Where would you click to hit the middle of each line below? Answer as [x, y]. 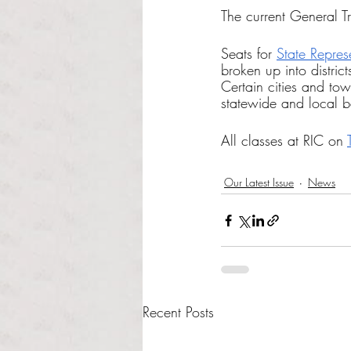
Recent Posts [178, 312]
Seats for [249, 53]
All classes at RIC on [284, 140]
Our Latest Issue [259, 182]
